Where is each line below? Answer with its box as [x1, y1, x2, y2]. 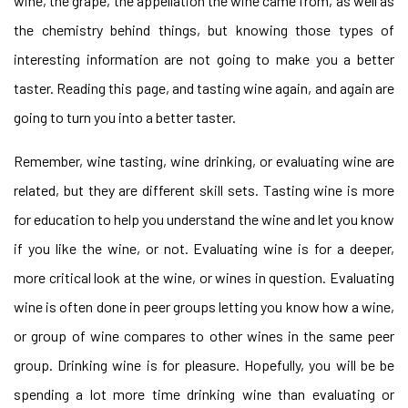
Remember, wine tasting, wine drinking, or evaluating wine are [14, 152, 394, 169]
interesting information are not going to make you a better [14, 50, 394, 67]
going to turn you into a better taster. [14, 108, 236, 126]
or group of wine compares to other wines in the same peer [14, 327, 394, 344]
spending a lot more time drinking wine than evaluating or [14, 385, 394, 403]
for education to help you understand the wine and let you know [14, 210, 394, 228]
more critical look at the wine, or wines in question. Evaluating [14, 269, 394, 286]
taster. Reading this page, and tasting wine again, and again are [14, 79, 394, 97]
